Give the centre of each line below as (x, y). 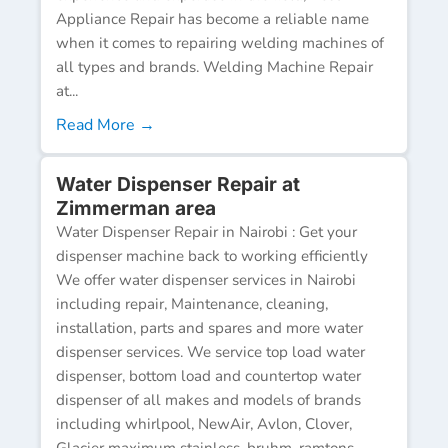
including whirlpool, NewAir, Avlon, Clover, (204, 423)
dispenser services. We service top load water (210, 351)
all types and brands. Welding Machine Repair (214, 66)
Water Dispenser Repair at (178, 183)
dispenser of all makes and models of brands (208, 399)
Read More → (105, 124)
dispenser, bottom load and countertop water (208, 375)
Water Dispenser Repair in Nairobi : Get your (206, 231)
